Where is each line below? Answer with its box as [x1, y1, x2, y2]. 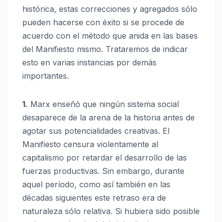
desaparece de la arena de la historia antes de [22, 112, 195, 123]
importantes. [22, 71, 69, 81]
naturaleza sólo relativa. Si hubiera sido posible [22, 206, 200, 217]
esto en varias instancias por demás [22, 57, 157, 68]
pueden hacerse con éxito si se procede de [22, 17, 184, 28]
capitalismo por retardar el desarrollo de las [22, 153, 187, 163]
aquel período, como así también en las [22, 179, 170, 190]
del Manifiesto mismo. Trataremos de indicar [22, 44, 188, 55]
